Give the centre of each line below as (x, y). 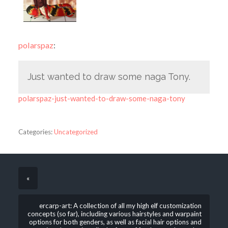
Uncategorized (76, 132)
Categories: (35, 132)
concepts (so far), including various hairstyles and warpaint (115, 214)
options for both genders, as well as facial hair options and (116, 222)
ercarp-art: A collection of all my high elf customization (121, 206)
